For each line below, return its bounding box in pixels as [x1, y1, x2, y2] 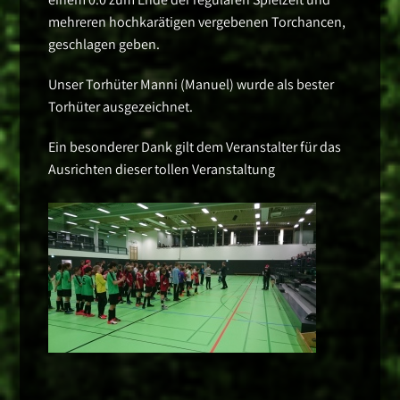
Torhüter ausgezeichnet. [48, 97, 194, 117]
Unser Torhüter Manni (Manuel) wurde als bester [48, 75, 335, 95]
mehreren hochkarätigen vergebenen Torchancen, [48, 12, 346, 32]
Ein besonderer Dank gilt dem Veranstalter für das [48, 137, 342, 157]
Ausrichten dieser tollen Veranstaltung [48, 160, 276, 179]
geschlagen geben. [48, 35, 161, 54]
